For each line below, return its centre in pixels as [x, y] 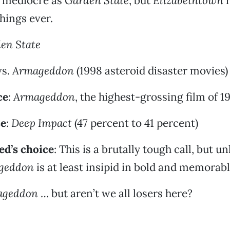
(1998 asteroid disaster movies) [151, 71]
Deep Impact [41, 123]
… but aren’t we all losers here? [115, 193]
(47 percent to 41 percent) [135, 123]
